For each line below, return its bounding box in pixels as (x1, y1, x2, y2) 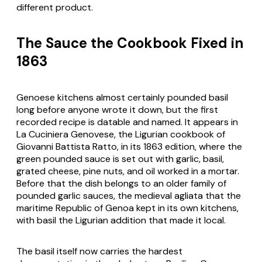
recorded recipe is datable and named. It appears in (16, 116, 238, 129)
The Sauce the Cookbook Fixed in (16, 34, 243, 53)
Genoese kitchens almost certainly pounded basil (16, 91, 228, 104)
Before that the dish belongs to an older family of (16, 177, 226, 190)
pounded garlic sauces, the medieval (16, 189, 174, 202)
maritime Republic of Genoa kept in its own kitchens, (16, 202, 239, 215)
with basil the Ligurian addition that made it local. (16, 214, 226, 227)
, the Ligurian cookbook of (114, 128, 225, 141)
